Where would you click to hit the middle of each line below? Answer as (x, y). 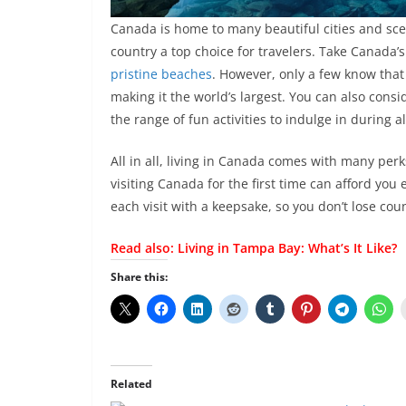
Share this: (139, 276)
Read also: (144, 247)
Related (131, 383)
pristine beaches (161, 73)
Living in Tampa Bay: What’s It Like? (287, 247)
